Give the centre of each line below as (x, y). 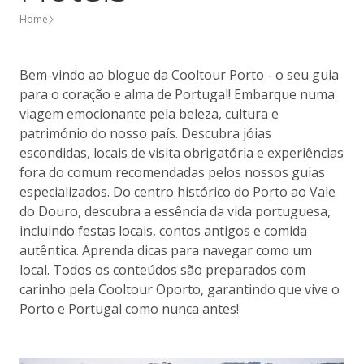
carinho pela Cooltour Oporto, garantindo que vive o (180, 289)
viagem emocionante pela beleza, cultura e (149, 114)
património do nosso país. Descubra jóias (145, 133)
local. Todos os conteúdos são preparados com (162, 270)
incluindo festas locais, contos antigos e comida (163, 231)
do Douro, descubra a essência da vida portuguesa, (175, 211)
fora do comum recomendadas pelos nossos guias (172, 172)
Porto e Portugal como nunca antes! (129, 309)
